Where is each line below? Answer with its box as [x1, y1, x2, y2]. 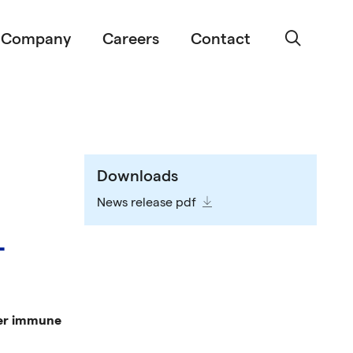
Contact [191, 30, 251, 49]
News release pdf [97, 195, 197, 210]
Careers [102, 30, 160, 49]
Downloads [97, 167, 179, 186]
